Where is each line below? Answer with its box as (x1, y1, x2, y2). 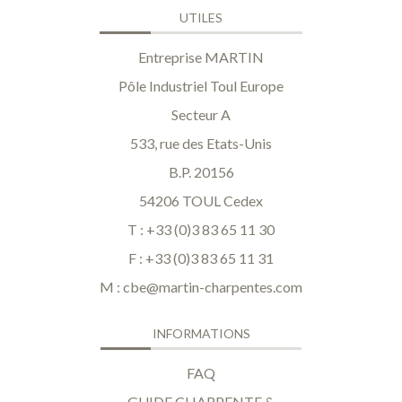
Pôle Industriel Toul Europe (118, 77, 284, 95)
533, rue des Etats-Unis (130, 135, 272, 153)
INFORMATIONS (152, 326, 250, 342)
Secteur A (171, 106, 231, 124)
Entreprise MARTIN (138, 48, 264, 66)
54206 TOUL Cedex (139, 192, 263, 210)
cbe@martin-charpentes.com (123, 278, 302, 296)
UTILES (179, 10, 223, 26)
